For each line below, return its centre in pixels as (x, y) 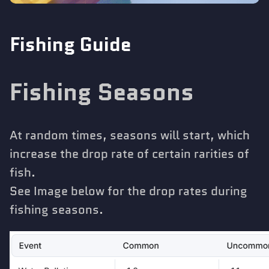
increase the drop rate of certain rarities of (129, 154)
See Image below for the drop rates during (128, 191)
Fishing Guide (71, 44)
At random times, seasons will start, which (130, 135)
